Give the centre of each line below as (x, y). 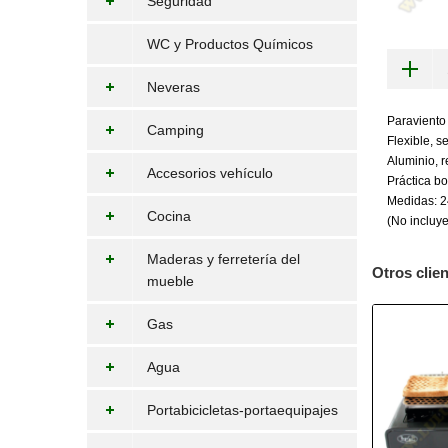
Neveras (173, 87)
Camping (175, 130)
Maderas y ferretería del (223, 259)
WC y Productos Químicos (230, 44)
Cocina (169, 216)
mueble (170, 281)
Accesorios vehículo (210, 173)
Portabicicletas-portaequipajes (242, 410)
